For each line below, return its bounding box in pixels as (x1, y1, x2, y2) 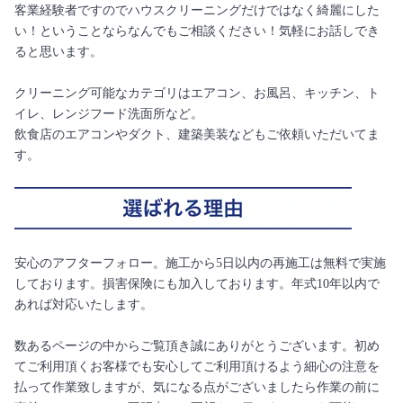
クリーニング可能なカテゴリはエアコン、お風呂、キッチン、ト (14, 86, 380, 101)
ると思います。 (14, 45, 103, 59)
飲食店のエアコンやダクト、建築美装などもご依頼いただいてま (14, 128, 380, 142)
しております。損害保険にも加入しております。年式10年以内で (14, 277, 380, 291)
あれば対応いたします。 (14, 298, 153, 312)
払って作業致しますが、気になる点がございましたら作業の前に (14, 381, 380, 395)
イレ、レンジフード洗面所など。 (14, 107, 203, 121)
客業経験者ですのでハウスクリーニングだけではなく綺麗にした (14, 4, 380, 18)
